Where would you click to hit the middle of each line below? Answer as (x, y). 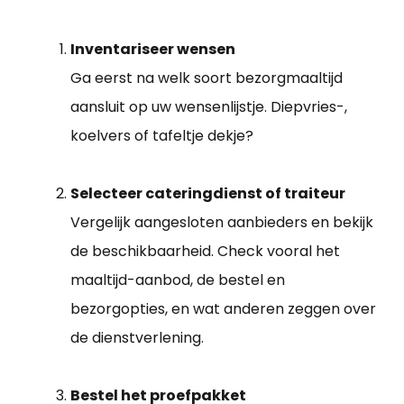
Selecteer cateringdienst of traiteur (208, 194)
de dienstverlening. (137, 338)
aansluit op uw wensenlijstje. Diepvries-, (209, 107)
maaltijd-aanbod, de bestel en (178, 280)
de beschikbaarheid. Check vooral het (205, 252)
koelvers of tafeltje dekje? (162, 136)
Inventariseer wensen (153, 50)
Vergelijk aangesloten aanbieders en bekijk (222, 223)
